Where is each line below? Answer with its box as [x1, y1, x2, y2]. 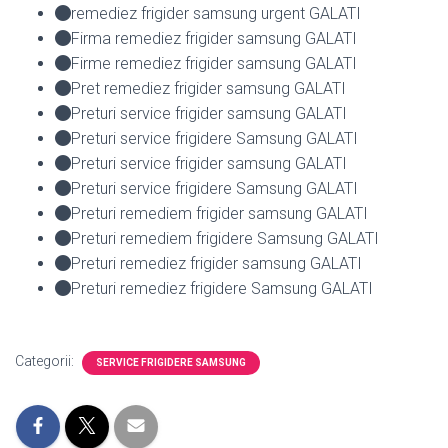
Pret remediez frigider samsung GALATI [71, 78, 346, 98]
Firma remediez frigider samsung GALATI [71, 28, 357, 48]
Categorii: [15, 352, 77, 369]
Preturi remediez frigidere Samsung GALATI [71, 278, 373, 298]
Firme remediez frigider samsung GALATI [71, 53, 357, 73]
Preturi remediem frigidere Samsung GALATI [71, 228, 379, 248]
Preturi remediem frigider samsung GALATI [71, 203, 368, 223]
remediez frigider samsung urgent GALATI [71, 3, 361, 23]
